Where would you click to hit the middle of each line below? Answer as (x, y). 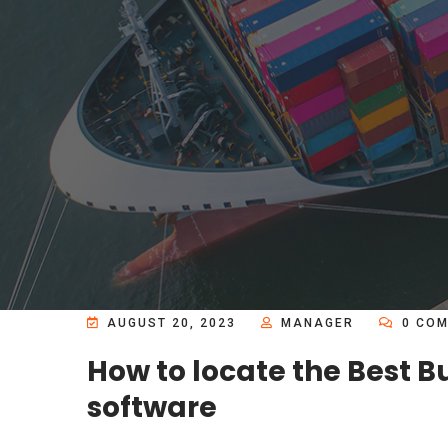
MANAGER (317, 323)
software (152, 407)
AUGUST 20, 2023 (171, 323)
